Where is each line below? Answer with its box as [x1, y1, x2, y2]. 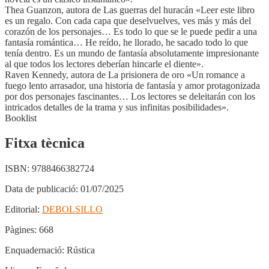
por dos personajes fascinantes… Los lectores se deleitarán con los [5, 91, 255, 101]
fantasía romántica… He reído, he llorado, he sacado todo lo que [5, 37, 248, 47]
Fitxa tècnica [5, 135, 85, 151]
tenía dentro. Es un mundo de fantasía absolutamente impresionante [5, 47, 259, 58]
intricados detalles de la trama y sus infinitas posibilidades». [5, 101, 229, 112]
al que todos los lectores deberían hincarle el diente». [5, 58, 204, 69]
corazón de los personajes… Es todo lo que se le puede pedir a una [5, 26, 257, 37]
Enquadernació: [5, 245, 64, 256]
